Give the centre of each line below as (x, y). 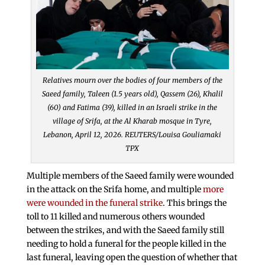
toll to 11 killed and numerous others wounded (115, 217)
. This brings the (194, 203)
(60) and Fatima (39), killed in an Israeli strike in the (132, 108)
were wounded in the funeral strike (94, 203)
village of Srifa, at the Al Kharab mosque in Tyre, (132, 121)
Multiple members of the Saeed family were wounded (130, 176)
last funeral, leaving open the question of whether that (132, 258)
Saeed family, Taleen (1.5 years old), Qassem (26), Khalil (132, 94)
